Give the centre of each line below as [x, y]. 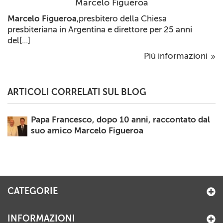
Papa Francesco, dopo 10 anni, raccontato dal [120, 119]
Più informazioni [177, 56]
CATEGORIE [33, 191]
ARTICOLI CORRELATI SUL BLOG [77, 92]
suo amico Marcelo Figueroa [87, 130]
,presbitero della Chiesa [122, 18]
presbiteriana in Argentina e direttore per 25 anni [100, 29]
